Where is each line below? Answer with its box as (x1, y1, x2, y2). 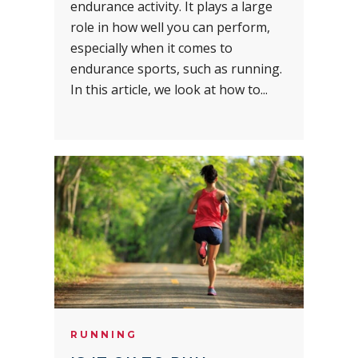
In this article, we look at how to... (70, 81, 268, 99)
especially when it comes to (70, 39, 233, 58)
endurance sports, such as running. (70, 60, 282, 78)
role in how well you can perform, (70, 18, 270, 37)
